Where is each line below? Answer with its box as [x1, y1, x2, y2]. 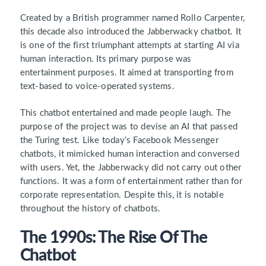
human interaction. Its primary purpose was [20, 54, 192, 64]
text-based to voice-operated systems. [20, 81, 177, 91]
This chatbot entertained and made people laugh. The [20, 109, 232, 118]
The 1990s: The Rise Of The [20, 229, 207, 246]
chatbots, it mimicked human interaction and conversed [20, 150, 239, 159]
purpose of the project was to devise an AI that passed [20, 122, 237, 132]
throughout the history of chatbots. [20, 204, 161, 214]
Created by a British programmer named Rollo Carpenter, [20, 13, 245, 23]
